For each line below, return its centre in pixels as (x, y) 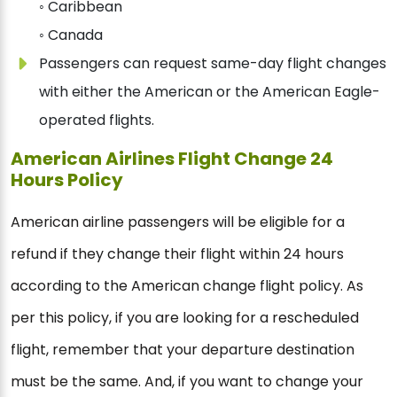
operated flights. (97, 121)
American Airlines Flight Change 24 (172, 159)
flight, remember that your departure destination (183, 350)
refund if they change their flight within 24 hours (177, 254)
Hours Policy (67, 180)
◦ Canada (71, 35)
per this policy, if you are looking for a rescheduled (185, 318)
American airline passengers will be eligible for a (178, 222)
